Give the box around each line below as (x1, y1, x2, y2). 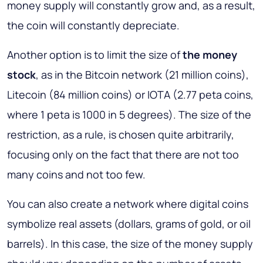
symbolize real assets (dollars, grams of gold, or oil (7, 217, 251, 231)
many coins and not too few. (7, 167, 146, 182)
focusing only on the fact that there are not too (7, 147, 239, 162)
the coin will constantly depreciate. (7, 18, 180, 33)
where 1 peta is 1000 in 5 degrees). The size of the (7, 107, 251, 122)
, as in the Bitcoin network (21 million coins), (36, 68, 249, 82)
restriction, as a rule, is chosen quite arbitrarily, (7, 127, 234, 142)
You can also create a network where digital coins (7, 197, 248, 211)
